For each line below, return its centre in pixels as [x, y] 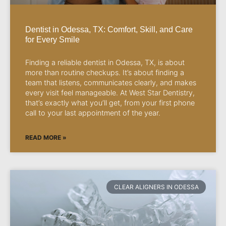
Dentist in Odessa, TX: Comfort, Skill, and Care [109, 30]
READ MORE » [46, 138]
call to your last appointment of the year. [93, 113]
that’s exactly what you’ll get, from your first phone [110, 103]
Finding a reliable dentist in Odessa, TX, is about [105, 63]
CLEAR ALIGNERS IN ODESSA [156, 187]
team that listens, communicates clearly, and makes [111, 83]
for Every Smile [52, 40]
